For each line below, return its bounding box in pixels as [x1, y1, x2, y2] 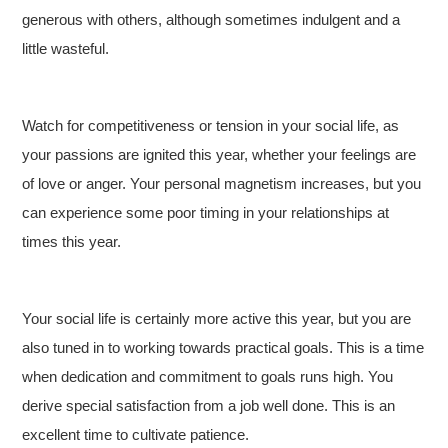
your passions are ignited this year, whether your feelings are [22, 146, 417, 163]
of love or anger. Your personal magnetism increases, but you [22, 175, 422, 192]
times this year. [22, 233, 122, 250]
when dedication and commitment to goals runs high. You [22, 368, 394, 385]
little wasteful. [22, 40, 110, 57]
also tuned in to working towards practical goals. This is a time [22, 339, 425, 356]
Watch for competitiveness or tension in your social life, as [22, 117, 400, 134]
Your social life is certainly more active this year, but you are [22, 310, 412, 327]
